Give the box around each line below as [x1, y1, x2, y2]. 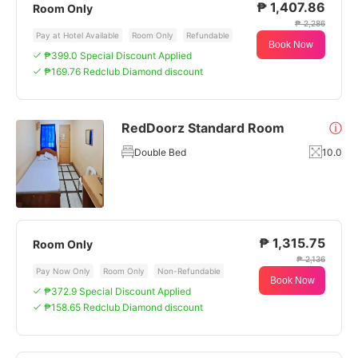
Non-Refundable [157, 266, 221, 276]
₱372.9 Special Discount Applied [44, 285, 191, 297]
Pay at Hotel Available [36, 30, 119, 40]
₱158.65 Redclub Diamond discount [44, 301, 203, 313]
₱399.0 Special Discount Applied [44, 50, 192, 62]
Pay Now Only [36, 266, 90, 276]
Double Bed [134, 145, 186, 158]
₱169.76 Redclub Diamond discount [44, 66, 203, 78]
